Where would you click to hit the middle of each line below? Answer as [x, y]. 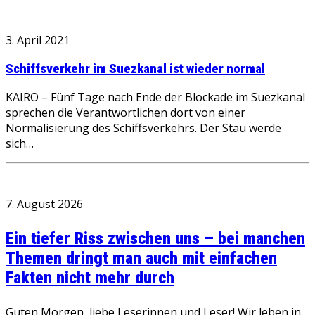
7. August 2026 [44, 204]
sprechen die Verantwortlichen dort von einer [126, 113]
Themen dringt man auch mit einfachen [141, 258]
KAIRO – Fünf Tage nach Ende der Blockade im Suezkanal [155, 97]
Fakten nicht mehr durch [90, 278]
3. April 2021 [38, 40]
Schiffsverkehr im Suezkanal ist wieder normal [135, 69]
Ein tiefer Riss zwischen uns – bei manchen [155, 239]
